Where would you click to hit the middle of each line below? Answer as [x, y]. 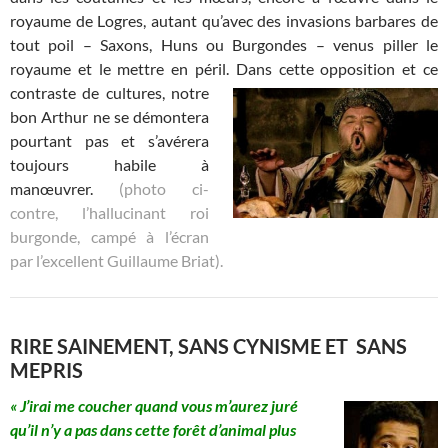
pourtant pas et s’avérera [109, 140]
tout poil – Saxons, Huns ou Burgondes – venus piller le [224, 44]
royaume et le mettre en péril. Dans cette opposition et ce [224, 68]
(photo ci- [164, 188]
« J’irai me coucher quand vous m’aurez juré [154, 405]
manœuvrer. [64, 188]
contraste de [55, 92]
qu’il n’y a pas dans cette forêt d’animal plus [153, 429]
